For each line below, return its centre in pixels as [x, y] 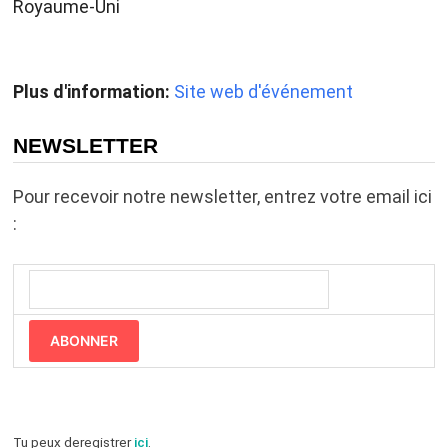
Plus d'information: [91, 92]
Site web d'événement [263, 92]
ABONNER [83, 341]
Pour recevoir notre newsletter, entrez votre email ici [222, 197]
